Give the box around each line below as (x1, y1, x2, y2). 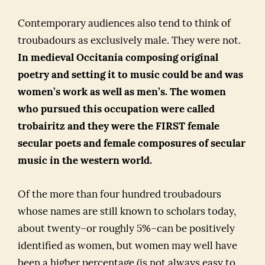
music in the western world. (18, 156, 152, 166)
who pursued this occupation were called (18, 105, 215, 115)
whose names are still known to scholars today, (18, 207, 236, 217)
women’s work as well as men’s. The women (18, 88, 226, 98)
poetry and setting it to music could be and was (18, 70, 243, 80)
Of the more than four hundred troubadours (18, 190, 221, 200)
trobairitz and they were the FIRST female (18, 122, 219, 132)
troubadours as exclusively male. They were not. (18, 36, 241, 46)
